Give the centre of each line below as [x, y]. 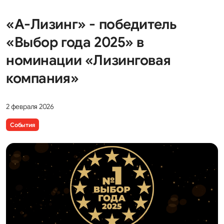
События [22, 124]
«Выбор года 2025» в [75, 42]
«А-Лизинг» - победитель [91, 24]
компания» [42, 78]
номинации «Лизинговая [88, 60]
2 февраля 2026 [30, 106]
